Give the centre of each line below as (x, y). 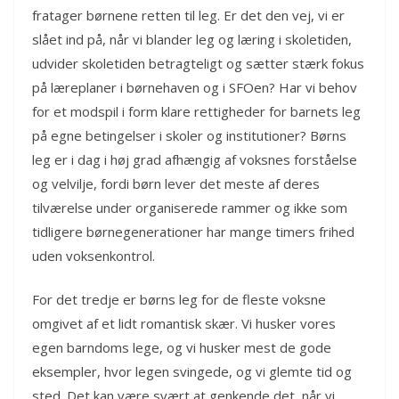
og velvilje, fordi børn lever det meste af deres (176, 183)
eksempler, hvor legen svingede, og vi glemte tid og (192, 372)
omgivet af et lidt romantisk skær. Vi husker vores (184, 324)
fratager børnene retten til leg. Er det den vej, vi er (188, 15)
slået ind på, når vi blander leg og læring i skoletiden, (192, 39)
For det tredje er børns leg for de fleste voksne (179, 300)
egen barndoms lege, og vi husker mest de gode (182, 348)
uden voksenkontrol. (94, 255)
